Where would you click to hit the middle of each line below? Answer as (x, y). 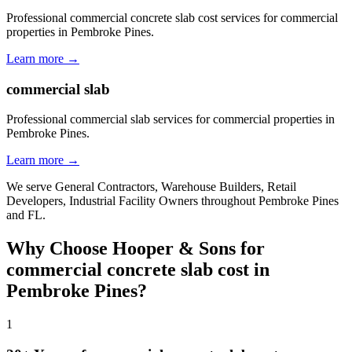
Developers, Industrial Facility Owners (102, 201)
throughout (228, 201)
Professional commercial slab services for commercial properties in (170, 119)
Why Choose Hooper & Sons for (136, 249)
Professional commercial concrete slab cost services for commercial (172, 18)
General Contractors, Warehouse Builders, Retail (176, 187)
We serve (31, 187)
